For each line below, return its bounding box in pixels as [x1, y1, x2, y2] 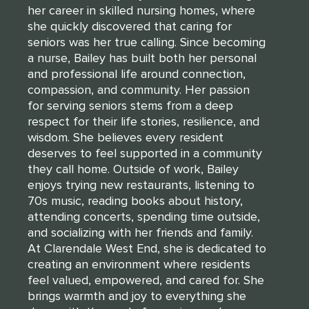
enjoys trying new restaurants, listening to [28, 177, 255, 192]
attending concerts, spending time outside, [28, 208, 260, 224]
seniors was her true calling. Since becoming [28, 34, 266, 50]
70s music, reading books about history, [28, 192, 243, 208]
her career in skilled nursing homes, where [28, 2, 255, 18]
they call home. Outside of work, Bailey [28, 161, 239, 177]
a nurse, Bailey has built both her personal [28, 50, 257, 66]
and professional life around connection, [28, 66, 246, 81]
